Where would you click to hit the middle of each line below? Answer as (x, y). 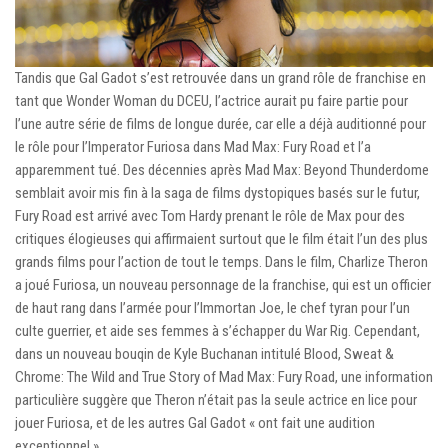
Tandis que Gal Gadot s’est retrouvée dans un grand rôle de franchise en (220, 78)
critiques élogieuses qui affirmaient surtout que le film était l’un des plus (221, 239)
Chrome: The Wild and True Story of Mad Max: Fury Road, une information (224, 377)
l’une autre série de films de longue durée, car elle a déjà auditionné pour (220, 124)
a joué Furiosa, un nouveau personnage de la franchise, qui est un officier (223, 285)
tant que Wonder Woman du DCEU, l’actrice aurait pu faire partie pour (211, 101)
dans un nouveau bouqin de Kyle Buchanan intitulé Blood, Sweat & (204, 354)
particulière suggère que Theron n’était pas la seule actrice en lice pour (216, 400)
